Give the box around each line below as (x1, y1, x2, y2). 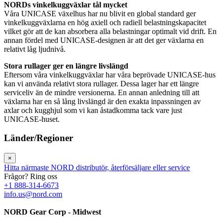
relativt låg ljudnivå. (4, 44, 66, 53)
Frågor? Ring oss (4, 172, 57, 181)
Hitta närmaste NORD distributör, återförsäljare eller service (4, 163, 190, 172)
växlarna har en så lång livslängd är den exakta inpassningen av (4, 97, 201, 106)
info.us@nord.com (4, 189, 62, 198)
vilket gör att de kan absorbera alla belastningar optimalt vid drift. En (4, 27, 217, 36)
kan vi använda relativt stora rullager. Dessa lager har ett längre (4, 79, 199, 88)
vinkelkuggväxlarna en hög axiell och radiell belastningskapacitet (4, 18, 206, 27)
